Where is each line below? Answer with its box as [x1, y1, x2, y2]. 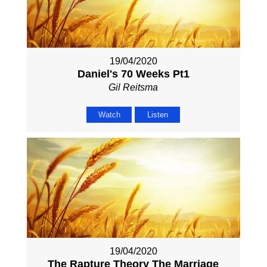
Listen [147, 110, 168, 119]
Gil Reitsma [108, 82, 159, 92]
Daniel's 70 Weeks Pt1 [77, 67, 190, 80]
